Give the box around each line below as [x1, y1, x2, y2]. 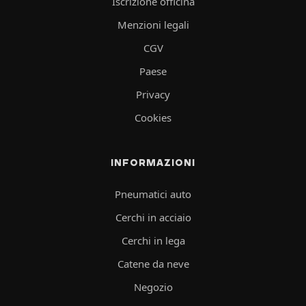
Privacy [136, 87, 170, 101]
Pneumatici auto [115, 186, 191, 201]
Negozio [133, 279, 173, 294]
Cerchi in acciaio [115, 210, 191, 224]
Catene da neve [117, 256, 189, 270]
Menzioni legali [117, 17, 189, 31]
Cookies [135, 110, 171, 124]
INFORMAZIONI [111, 156, 195, 169]
